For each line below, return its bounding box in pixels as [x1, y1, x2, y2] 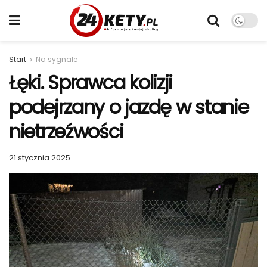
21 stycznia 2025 [9, 151, 70, 163]
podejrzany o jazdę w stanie [9, 94, 249, 120]
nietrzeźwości [9, 118, 123, 145]
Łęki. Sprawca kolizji [9, 69, 173, 96]
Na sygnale [36, 54, 77, 64]
